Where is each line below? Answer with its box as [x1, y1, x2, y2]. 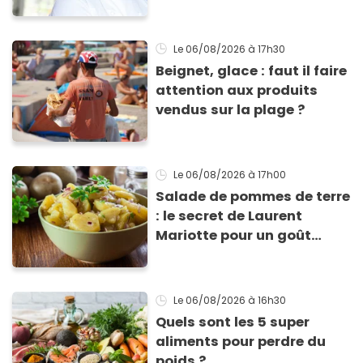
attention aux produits [156, 80, 318, 100]
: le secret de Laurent [156, 206, 303, 225]
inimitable [156, 245, 228, 264]
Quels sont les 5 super [156, 313, 310, 332]
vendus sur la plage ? [156, 100, 305, 119]
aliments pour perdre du [156, 332, 327, 352]
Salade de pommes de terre [156, 186, 351, 206]
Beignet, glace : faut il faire [156, 61, 348, 80]
